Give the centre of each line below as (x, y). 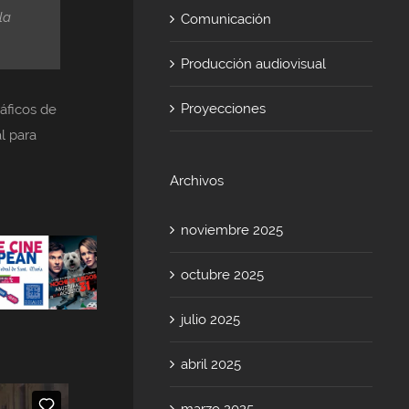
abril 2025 (211, 364)
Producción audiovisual (254, 63)
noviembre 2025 (232, 230)
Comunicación (226, 19)
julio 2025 (211, 319)
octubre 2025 (223, 274)
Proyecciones (224, 108)
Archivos (197, 180)
